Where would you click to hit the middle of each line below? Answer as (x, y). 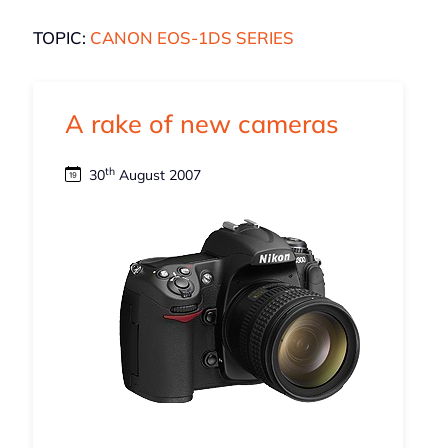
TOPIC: (61, 38)
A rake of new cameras (201, 124)
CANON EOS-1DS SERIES (191, 38)
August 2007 (157, 175)
